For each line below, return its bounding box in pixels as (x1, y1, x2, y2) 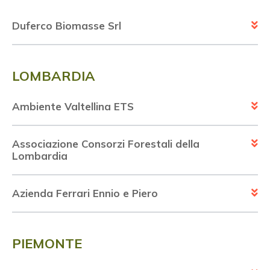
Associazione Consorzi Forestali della (12, 137, 199, 151)
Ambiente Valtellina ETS (12, 100, 134, 113)
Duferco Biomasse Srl (12, 19, 121, 33)
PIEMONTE (12, 235, 82, 253)
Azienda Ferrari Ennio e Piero (12, 187, 158, 200)
